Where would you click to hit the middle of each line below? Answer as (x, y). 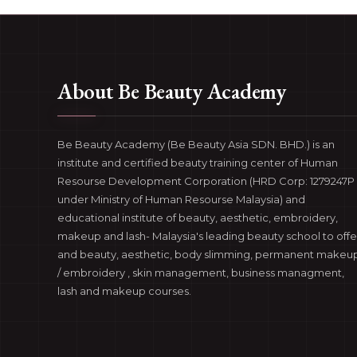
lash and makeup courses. (124, 291)
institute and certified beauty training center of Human (198, 163)
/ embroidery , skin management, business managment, (201, 273)
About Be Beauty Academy (172, 91)
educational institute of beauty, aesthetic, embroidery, (198, 218)
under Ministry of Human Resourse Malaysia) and (181, 199)
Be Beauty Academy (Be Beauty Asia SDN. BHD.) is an (196, 144)
